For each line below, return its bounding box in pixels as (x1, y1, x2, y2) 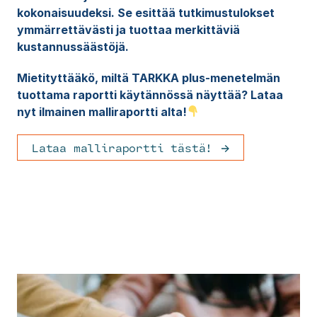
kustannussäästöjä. (16, 39, 129, 54)
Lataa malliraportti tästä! (31, 138, 213, 156)
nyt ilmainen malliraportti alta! (16, 104, 187, 119)
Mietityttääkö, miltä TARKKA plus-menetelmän (16, 70, 280, 85)
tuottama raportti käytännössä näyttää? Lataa (16, 87, 283, 102)
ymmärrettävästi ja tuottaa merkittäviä (16, 22, 240, 37)
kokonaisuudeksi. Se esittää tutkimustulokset (16, 5, 275, 20)
